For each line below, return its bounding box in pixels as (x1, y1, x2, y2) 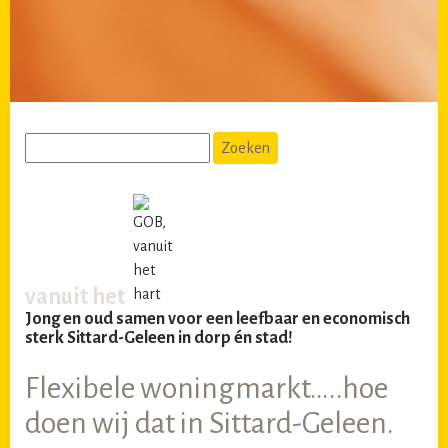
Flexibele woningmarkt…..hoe (25, 371, 388, 404)
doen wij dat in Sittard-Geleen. (25, 406, 394, 439)
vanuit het (25, 284, 125, 309)
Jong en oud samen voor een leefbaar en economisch (25, 309, 410, 328)
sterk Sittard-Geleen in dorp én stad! (25, 328, 293, 347)
